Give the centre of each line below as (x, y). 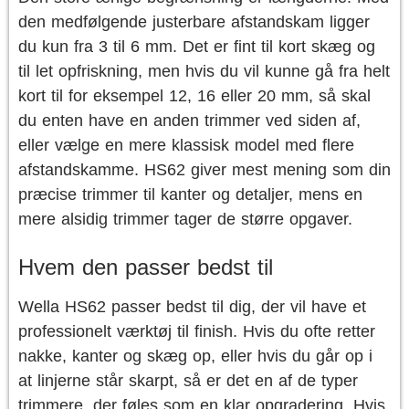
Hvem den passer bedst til (146, 267)
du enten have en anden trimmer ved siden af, (189, 121)
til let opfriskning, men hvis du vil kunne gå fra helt (204, 71)
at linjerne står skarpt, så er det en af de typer (188, 381)
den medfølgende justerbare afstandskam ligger (194, 22)
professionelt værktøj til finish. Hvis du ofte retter (197, 331)
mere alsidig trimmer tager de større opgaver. (185, 219)
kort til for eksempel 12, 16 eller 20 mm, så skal (194, 96)
